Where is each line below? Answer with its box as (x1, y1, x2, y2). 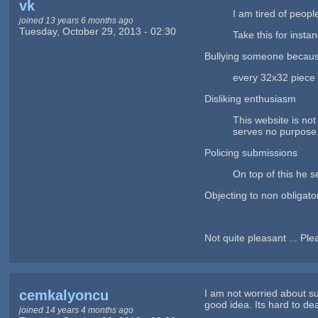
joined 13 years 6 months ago (18, 15, 133, 25)
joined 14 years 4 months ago (18, 305, 133, 314)
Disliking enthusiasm (204, 92, 297, 104)
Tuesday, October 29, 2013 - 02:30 (18, 25, 176, 37)
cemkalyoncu (18, 287, 109, 303)
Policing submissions (204, 146, 298, 158)
